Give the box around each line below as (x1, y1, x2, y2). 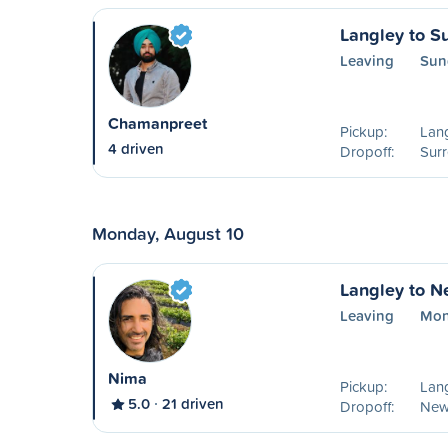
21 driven (162, 393, 224, 414)
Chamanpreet (108, 112, 207, 135)
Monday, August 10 (92, 220, 244, 246)
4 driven (108, 138, 164, 159)
